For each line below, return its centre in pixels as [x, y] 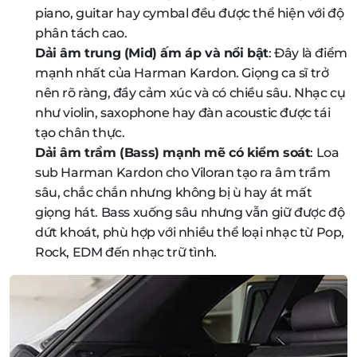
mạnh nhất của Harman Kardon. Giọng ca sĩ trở [182, 73]
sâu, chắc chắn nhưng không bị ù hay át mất [174, 192]
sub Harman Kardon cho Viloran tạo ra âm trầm [183, 172]
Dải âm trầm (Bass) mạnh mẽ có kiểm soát [173, 152]
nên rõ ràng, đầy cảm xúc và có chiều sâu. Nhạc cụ [190, 92]
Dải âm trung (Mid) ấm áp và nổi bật [152, 53]
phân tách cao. [81, 33]
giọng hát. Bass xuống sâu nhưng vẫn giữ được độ [190, 212]
